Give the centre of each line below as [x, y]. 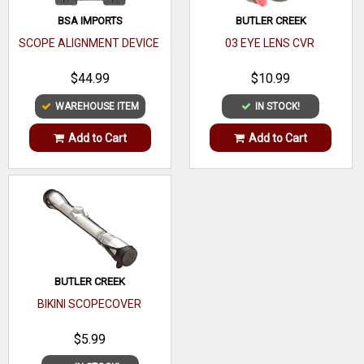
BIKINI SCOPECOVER [89, 303]
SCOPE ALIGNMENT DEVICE [89, 43]
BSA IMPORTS [90, 21]
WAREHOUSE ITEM [97, 107]
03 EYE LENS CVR [270, 43]
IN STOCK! [278, 107]
